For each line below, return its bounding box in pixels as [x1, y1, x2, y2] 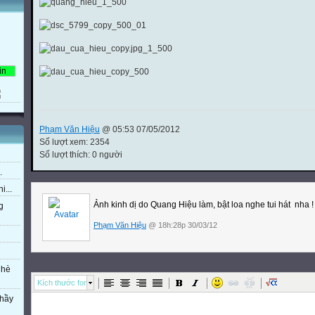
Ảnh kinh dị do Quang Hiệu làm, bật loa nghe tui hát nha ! [94, 199, 314, 210]
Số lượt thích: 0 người [39, 149, 122, 160]
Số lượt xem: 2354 [39, 136, 110, 147]
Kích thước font [37, 278, 90, 287]
